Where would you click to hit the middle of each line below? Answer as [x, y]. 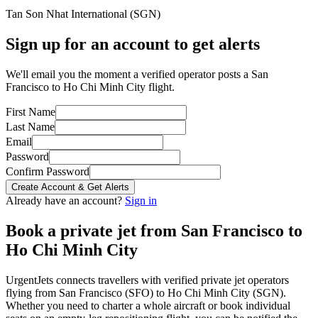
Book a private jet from [93, 230]
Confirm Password [48, 171]
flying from [32, 292]
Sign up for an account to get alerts [133, 44]
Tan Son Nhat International [66, 13]
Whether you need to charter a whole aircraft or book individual [148, 305]
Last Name [30, 126]
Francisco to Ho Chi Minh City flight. [90, 87]
